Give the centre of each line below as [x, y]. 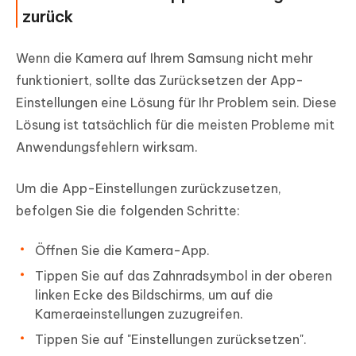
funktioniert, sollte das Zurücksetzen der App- [160, 80]
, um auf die [238, 294]
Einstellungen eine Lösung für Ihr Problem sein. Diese [176, 102]
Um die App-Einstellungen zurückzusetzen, [149, 188]
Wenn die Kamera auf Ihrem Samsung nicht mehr [164, 58]
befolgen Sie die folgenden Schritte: [128, 210]
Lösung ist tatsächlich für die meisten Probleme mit [175, 124]
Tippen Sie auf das [94, 275]
